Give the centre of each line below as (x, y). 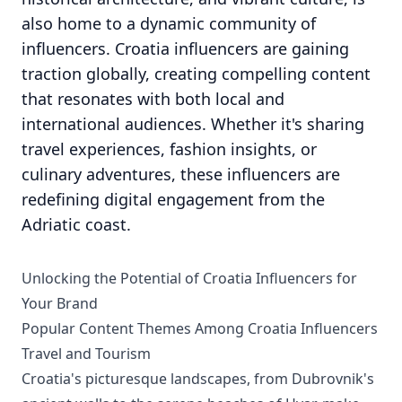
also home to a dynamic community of (169, 23)
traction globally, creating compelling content (196, 74)
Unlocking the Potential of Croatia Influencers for (189, 278)
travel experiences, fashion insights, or (169, 149)
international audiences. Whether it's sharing (193, 124)
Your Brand (60, 303)
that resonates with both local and (153, 99)
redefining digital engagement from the (173, 199)
